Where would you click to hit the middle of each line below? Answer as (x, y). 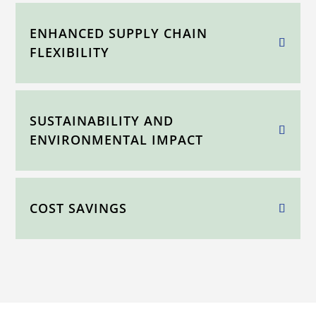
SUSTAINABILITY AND (102, 121)
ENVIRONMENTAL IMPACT (117, 140)
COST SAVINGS (79, 208)
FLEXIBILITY (70, 53)
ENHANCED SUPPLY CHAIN (119, 34)
